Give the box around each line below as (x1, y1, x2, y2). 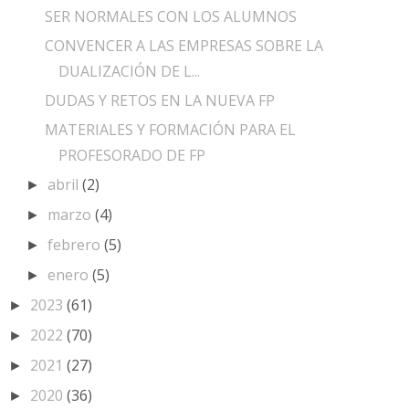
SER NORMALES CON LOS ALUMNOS (44, 5, 297, 26)
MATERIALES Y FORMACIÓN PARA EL (44, 119, 296, 140)
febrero (47, 234, 105, 255)
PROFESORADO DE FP (58, 144, 205, 165)
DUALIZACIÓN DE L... (58, 60, 200, 81)
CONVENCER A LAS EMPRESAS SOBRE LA (44, 35, 323, 56)
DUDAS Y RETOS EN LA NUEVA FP (44, 89, 275, 110)
